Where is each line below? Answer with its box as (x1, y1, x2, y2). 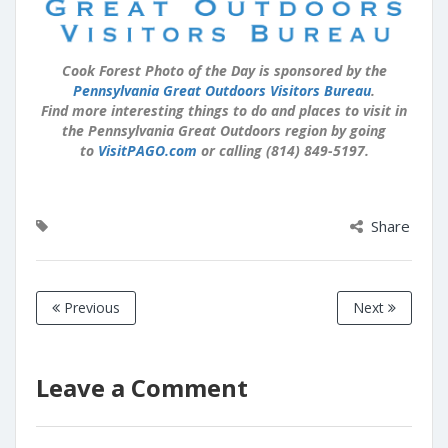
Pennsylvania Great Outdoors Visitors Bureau (73, 81, 371, 101)
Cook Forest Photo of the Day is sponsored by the (61, 61, 387, 81)
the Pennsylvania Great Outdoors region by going (62, 121, 386, 141)
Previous (60, 298, 120, 318)
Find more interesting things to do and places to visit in (41, 101, 407, 121)
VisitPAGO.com (97, 141, 197, 161)
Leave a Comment (36, 371, 248, 405)
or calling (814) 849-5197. (196, 141, 369, 161)
